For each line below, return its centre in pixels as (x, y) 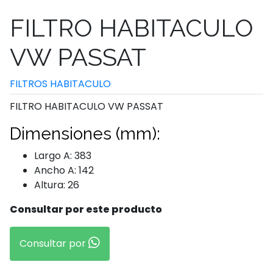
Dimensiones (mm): (85, 134)
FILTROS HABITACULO (60, 84)
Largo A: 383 (63, 156)
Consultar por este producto (86, 209)
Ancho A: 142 (64, 170)
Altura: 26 (57, 185)
